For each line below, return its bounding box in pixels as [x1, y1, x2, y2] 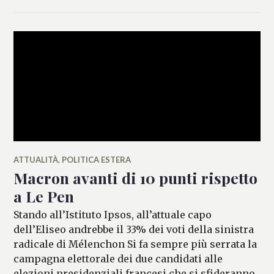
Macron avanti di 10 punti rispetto [13, 167, 258, 188]
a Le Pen [13, 185, 75, 206]
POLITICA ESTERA [62, 154, 131, 165]
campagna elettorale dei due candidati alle [13, 252, 223, 265]
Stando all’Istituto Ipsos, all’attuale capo [13, 208, 212, 221]
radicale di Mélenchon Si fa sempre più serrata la [13, 237, 257, 250]
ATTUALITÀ [13, 154, 59, 165]
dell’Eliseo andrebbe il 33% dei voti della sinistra [13, 223, 254, 235]
